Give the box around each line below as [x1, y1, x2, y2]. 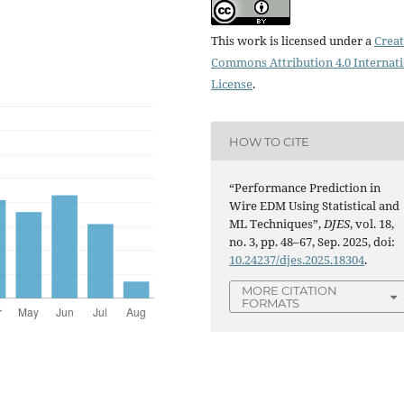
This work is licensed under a [211, 32, 374, 50]
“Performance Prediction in [229, 179, 381, 197]
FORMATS [242, 296, 300, 311]
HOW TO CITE [229, 133, 310, 149]
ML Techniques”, [229, 216, 325, 233]
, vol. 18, [350, 216, 395, 233]
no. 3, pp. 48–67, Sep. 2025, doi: [229, 234, 396, 251]
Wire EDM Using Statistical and [229, 197, 400, 215]
